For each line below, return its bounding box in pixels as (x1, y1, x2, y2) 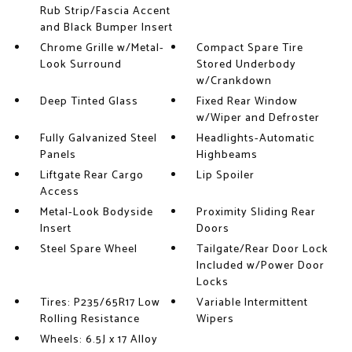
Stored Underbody (196, 56, 297, 74)
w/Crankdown (196, 72, 273, 90)
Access (39, 183, 79, 201)
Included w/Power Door (196, 257, 325, 275)
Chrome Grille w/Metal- (39, 39, 164, 57)
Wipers (196, 310, 235, 328)
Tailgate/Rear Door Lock (196, 240, 329, 258)
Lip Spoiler (196, 167, 255, 185)
